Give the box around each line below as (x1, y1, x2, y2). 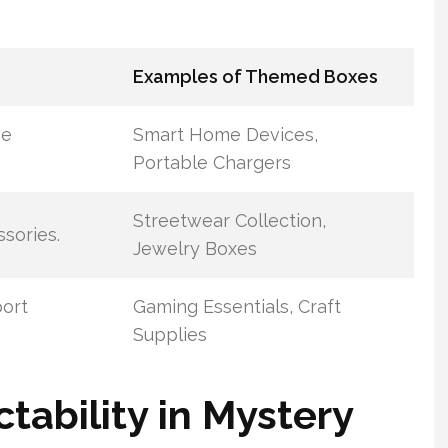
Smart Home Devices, (132, 124, 318, 145)
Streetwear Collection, (132, 210, 326, 231)
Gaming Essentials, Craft (132, 296, 341, 317)
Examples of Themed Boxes (132, 66, 378, 87)
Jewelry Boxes (132, 238, 257, 259)
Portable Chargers (132, 152, 291, 173)
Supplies (132, 324, 207, 345)
